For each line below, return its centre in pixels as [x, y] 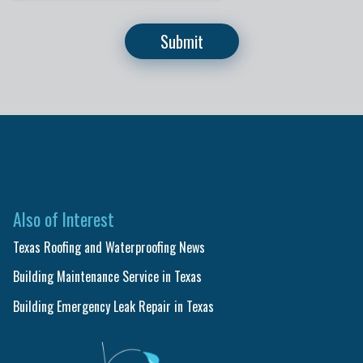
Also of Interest [64, 219]
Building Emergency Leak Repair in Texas [113, 306]
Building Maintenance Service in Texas [107, 277]
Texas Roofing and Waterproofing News [109, 248]
